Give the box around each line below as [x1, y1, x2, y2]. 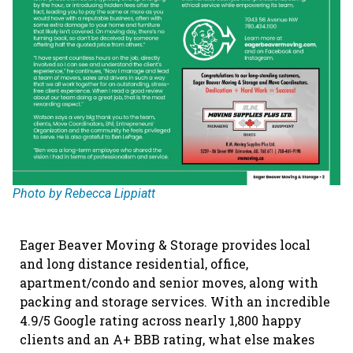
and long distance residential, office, [20, 255, 248, 273]
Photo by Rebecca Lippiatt [13, 186, 155, 202]
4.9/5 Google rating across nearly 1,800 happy [20, 312, 302, 329]
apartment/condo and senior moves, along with [20, 274, 318, 292]
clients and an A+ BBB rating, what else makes [20, 331, 314, 348]
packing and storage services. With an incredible [20, 293, 330, 310]
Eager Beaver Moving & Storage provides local [20, 236, 310, 254]
